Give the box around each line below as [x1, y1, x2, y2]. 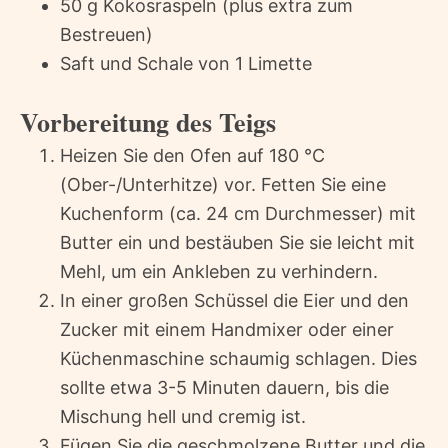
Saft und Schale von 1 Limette [60, 52, 312, 74]
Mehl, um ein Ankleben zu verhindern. [60, 260, 378, 282]
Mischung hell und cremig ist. [60, 405, 306, 427]
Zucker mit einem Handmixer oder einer [60, 318, 394, 340]
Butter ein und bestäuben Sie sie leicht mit [60, 231, 415, 253]
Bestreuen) [60, 23, 153, 45]
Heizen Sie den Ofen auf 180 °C [60, 144, 325, 166]
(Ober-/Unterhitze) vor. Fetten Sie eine [60, 173, 386, 195]
